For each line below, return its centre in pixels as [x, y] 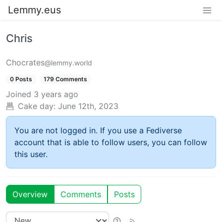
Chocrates [25, 62]
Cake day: [37, 106]
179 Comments [66, 79]
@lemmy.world [68, 63]
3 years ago [56, 94]
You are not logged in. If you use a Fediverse [98, 131]
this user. [31, 154]
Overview [30, 194]
